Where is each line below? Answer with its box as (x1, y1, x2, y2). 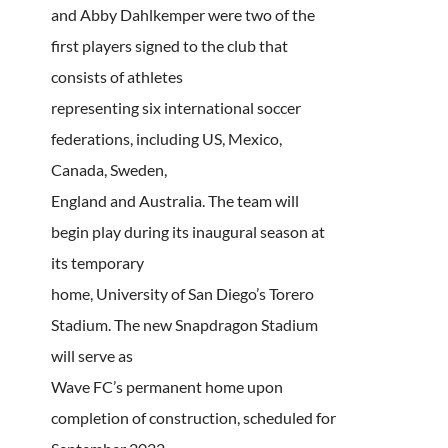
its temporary (50, 252, 144, 272)
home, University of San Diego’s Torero (50, 283, 314, 303)
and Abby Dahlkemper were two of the (50, 4, 315, 24)
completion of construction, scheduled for (50, 407, 336, 427)
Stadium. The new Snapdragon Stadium (50, 314, 318, 334)
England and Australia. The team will (50, 190, 299, 210)
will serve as (50, 345, 133, 365)
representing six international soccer (50, 97, 301, 117)
